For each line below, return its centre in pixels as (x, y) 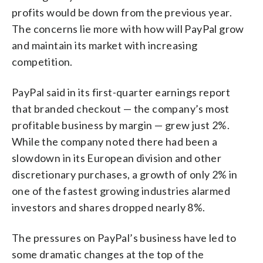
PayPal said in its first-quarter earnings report (121, 92)
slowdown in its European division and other (117, 158)
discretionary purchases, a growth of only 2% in (125, 174)
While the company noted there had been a (114, 141)
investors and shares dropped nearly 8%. (109, 207)
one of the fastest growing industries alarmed (121, 191)
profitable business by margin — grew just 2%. (121, 125)
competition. (42, 62)
